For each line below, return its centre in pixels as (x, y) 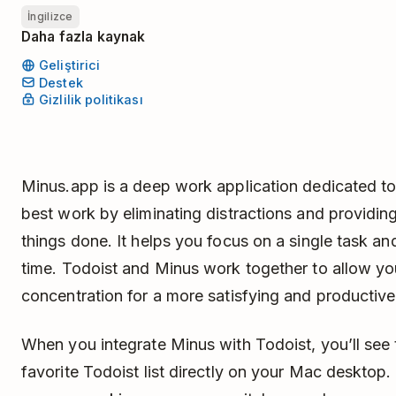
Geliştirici (70, 65)
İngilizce (50, 16)
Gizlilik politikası (91, 100)
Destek (61, 82)
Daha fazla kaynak (84, 36)
